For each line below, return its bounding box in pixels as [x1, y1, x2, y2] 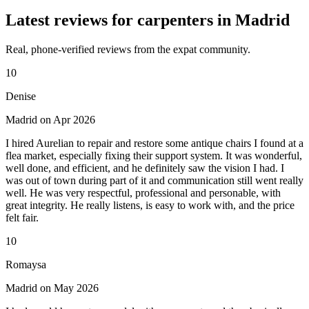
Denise [6, 90, 36, 102]
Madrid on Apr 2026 [6, 113, 95, 126]
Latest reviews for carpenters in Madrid [6, 10, 290, 29]
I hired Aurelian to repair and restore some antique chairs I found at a [6, 137, 303, 149]
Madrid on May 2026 [6, 281, 99, 294]
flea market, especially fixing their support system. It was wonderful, [6, 149, 302, 161]
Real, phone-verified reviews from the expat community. [6, 43, 250, 55]
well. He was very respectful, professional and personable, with [6, 186, 281, 199]
